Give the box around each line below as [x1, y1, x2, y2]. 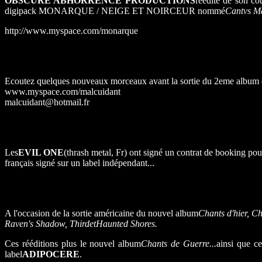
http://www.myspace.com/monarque [5, 26, 138, 36]
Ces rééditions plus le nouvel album [5, 239, 142, 249]
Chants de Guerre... [141, 239, 216, 249]
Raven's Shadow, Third [5, 219, 89, 229]
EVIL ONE [18, 147, 64, 158]
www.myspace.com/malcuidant [5, 87, 120, 97]
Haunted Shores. [96, 219, 157, 229]
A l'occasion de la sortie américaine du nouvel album [5, 208, 198, 219]
